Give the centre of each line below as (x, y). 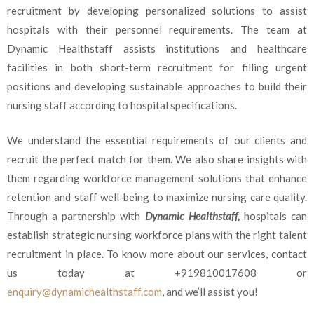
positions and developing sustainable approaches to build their (157, 87)
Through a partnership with (76, 216)
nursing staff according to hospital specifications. (123, 105)
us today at (91, 272)
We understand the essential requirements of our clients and (157, 140)
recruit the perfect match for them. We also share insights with (157, 159)
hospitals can (275, 216)
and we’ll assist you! (212, 291)
